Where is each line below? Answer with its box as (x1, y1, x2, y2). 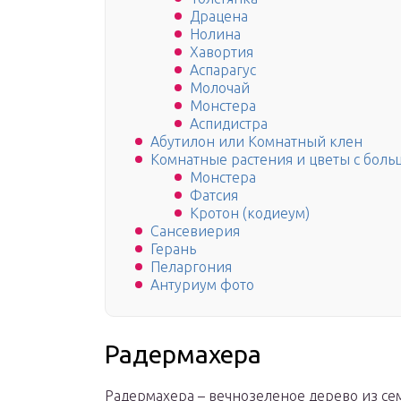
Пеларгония (150, 259, 232, 276)
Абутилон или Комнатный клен (150, 133, 363, 150)
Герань (150, 241, 196, 258)
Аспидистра (190, 115, 268, 132)
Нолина (190, 26, 241, 43)
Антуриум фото (150, 277, 254, 294)
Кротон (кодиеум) (190, 205, 310, 222)
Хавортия (190, 44, 253, 61)
